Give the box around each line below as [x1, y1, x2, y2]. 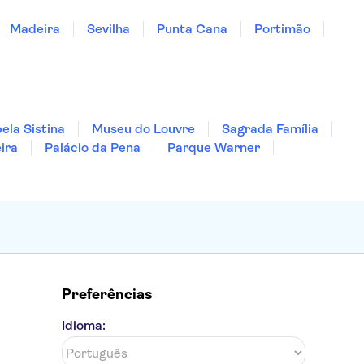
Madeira [10, 21, 60, 37]
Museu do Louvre [92, 121, 195, 136]
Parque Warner [167, 140, 260, 155]
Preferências [62, 286, 152, 302]
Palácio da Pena [45, 140, 141, 155]
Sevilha [87, 21, 130, 37]
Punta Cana [157, 21, 227, 37]
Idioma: [62, 318, 106, 333]
